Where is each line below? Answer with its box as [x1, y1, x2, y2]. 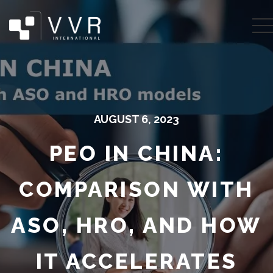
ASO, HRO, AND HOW [11, 213, 262, 238]
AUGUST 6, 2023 [94, 113, 179, 126]
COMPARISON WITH [19, 177, 254, 202]
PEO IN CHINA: [49, 141, 224, 166]
